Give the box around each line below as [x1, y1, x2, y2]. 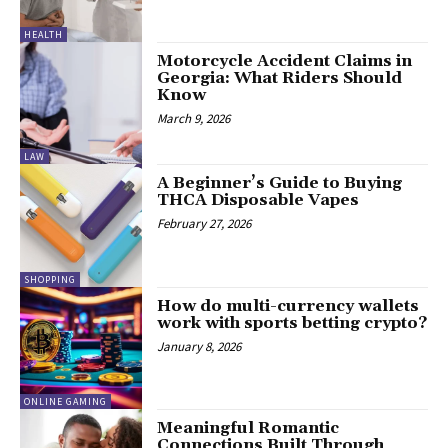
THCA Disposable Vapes [157, 190, 360, 211]
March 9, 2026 [157, 110, 231, 127]
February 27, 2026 [157, 215, 252, 233]
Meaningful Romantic [157, 418, 340, 439]
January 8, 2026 [157, 337, 242, 355]
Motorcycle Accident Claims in [157, 51, 413, 71]
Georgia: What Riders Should [157, 68, 403, 88]
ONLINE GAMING [24, 395, 107, 409]
